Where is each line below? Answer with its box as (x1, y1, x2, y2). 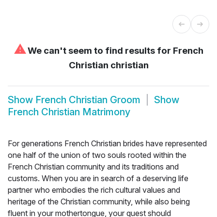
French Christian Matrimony (8, 106, 130, 118)
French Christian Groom (35, 94, 140, 106)
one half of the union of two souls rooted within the (8, 150, 186, 160)
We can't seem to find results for (25, 45, 173, 56)
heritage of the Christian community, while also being (8, 196, 190, 206)
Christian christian (68, 59, 149, 71)
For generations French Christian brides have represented (8, 138, 207, 148)
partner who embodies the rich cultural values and (8, 185, 180, 195)
